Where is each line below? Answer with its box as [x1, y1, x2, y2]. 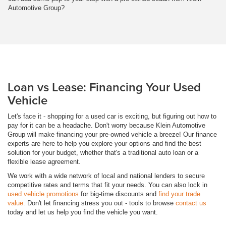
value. [8, 199, 27, 207]
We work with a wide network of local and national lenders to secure [8, 172, 205, 180]
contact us [176, 199, 206, 207]
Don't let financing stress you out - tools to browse [27, 199, 176, 207]
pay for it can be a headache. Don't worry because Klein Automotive [8, 121, 205, 129]
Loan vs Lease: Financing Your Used [8, 78, 201, 96]
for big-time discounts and [79, 190, 158, 198]
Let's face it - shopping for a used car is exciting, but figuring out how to [8, 112, 216, 120]
